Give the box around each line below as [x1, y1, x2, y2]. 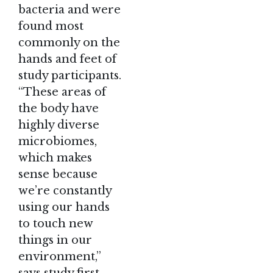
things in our [18, 233, 92, 247]
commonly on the [18, 35, 120, 49]
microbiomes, [18, 134, 97, 148]
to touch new [18, 216, 93, 230]
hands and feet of [18, 52, 116, 66]
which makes [18, 151, 92, 165]
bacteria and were [18, 2, 121, 16]
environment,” [18, 249, 101, 263]
